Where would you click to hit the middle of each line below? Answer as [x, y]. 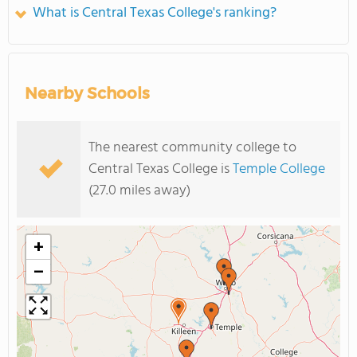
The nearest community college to [192, 148]
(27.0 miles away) [139, 191]
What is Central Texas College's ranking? [155, 13]
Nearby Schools [87, 93]
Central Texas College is [161, 169]
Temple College [279, 169]
